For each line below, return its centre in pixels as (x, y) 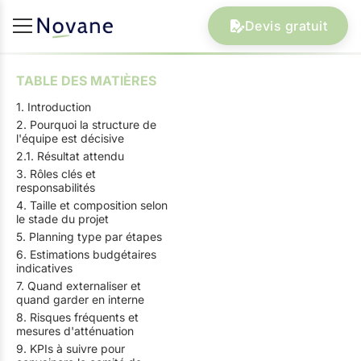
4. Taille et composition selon (92, 205)
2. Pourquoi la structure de (86, 124)
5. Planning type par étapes (89, 237)
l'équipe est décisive (70, 138)
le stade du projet (62, 219)
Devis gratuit (286, 26)
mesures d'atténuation (75, 331)
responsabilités (56, 187)
